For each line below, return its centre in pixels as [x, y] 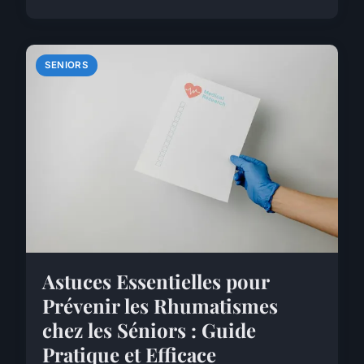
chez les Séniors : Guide [149, 329]
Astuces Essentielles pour [156, 281]
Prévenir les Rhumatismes [160, 305]
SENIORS [67, 65]
